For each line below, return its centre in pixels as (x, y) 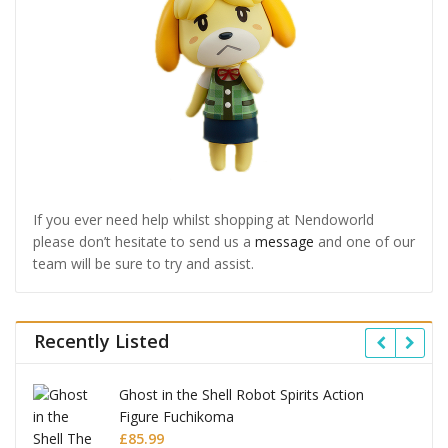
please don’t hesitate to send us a (143, 242)
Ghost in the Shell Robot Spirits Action (242, 395)
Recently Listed (101, 341)
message (284, 242)
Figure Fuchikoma (177, 417)
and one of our (364, 242)
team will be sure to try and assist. (143, 264)
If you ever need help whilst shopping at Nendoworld (203, 220)
